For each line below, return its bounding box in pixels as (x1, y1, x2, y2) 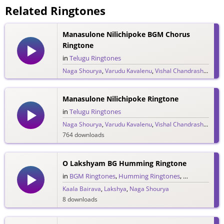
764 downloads (62, 130, 104, 139)
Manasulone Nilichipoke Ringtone (62, 93, 178, 103)
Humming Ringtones (118, 171, 180, 180)
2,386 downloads (62, 76, 109, 85)
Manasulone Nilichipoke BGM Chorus (62, 29, 190, 39)
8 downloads (62, 194, 97, 203)
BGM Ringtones (69, 171, 115, 180)
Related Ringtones (5, 2, 105, 18)
